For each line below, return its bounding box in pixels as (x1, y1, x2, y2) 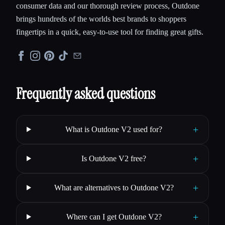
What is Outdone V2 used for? (65, 125, 163, 134)
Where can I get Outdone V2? (66, 212, 162, 221)
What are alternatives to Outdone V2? (54, 183, 174, 192)
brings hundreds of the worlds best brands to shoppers (16, 14, 186, 23)
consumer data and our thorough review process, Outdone (16, 1, 199, 10)
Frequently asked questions (16, 83, 155, 103)
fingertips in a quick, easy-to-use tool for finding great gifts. (16, 27, 203, 36)
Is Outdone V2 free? (81, 154, 147, 163)
